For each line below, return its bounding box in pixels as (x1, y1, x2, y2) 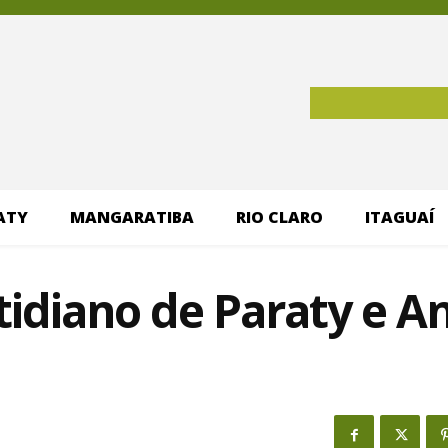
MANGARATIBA (69, 206, 194, 229)
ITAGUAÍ (364, 206, 434, 229)
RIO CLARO (235, 206, 323, 229)
